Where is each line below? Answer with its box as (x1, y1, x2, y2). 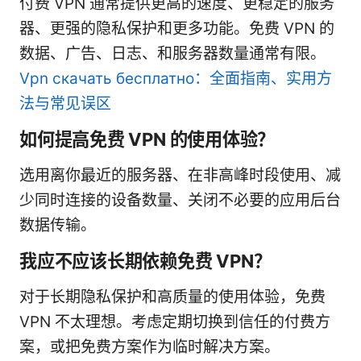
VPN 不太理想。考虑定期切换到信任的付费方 (19, 313, 330, 332)
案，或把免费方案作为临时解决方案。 (19, 338, 280, 357)
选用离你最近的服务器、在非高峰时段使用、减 (19, 166, 341, 185)
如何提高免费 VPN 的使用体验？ (19, 128, 276, 151)
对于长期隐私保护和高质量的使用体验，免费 (19, 288, 326, 307)
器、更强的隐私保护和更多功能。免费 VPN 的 (19, 19, 334, 39)
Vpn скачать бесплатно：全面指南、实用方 (19, 69, 332, 89)
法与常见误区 (19, 94, 111, 114)
